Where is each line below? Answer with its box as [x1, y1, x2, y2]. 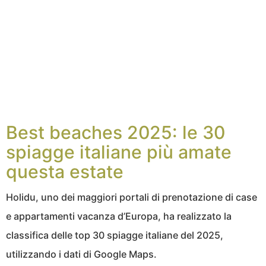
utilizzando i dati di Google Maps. [6, 248, 157, 261]
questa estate [6, 161, 123, 183]
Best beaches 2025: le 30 [6, 122, 225, 144]
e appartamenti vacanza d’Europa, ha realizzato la [6, 210, 232, 223]
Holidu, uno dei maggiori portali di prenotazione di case [6, 191, 257, 204]
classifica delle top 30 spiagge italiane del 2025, [6, 229, 223, 242]
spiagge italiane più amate [6, 141, 232, 163]
